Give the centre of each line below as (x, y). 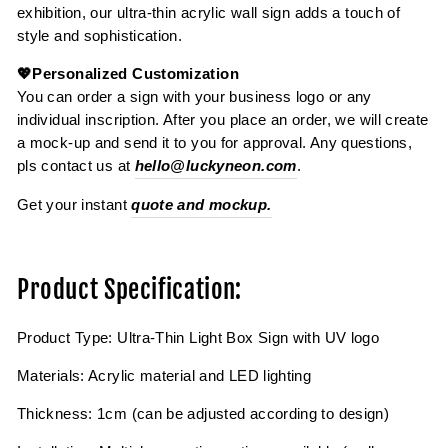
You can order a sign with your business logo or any (194, 96)
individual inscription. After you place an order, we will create (223, 119)
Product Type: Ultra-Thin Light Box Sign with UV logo (198, 337)
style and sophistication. (100, 35)
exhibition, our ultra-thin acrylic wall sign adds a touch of (209, 12)
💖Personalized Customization (128, 73)
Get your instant (74, 204)
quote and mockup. (201, 204)
